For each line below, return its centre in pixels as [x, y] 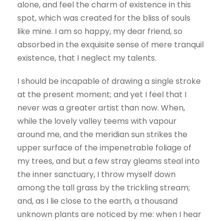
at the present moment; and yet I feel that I [102, 94]
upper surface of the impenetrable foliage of [104, 148]
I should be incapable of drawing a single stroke [109, 81]
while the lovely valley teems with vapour [97, 121]
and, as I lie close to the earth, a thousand [97, 201]
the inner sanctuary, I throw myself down [96, 174]
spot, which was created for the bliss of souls [104, 18]
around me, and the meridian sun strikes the [102, 134]
